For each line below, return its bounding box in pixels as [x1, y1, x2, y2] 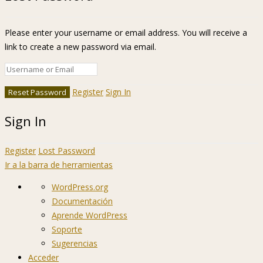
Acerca [28, 180, 53, 192]
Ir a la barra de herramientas [5, 159, 113, 170]
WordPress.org [52, 181, 108, 193]
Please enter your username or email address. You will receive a [5, 26, 247, 38]
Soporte [52, 223, 82, 235]
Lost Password [38, 144, 95, 156]
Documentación [52, 195, 113, 207]
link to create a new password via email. [5, 41, 156, 52]
